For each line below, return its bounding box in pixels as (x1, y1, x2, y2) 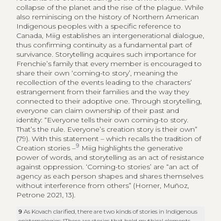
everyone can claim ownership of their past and (16, 106, 179, 115)
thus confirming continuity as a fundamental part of (16, 40, 192, 49)
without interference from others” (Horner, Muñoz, (16, 181, 189, 190)
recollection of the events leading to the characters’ (16, 77, 192, 87)
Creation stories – (16, 143, 75, 152)
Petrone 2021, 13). (16, 190, 75, 199)
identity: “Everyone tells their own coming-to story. (16, 115, 188, 124)
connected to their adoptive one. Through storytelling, (16, 96, 202, 106)
